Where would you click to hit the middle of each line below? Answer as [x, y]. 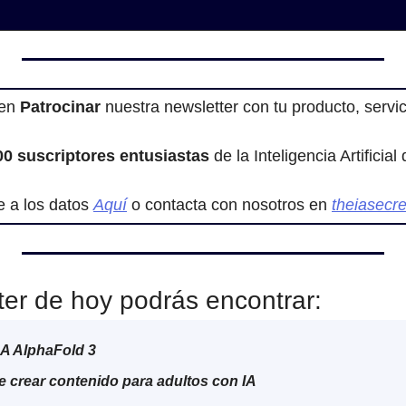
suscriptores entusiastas [113, 156]
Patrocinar [58, 107]
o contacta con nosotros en [229, 205]
